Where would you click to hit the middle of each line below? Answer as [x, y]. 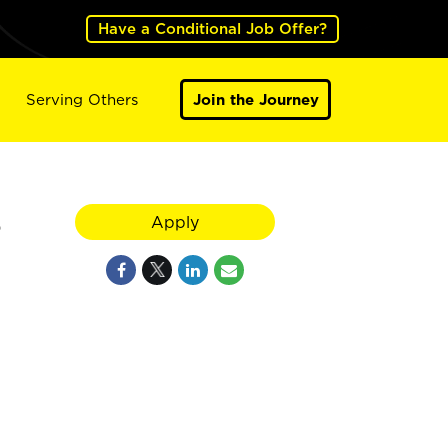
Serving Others [81, 99]
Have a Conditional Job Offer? [212, 28]
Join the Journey [255, 99]
